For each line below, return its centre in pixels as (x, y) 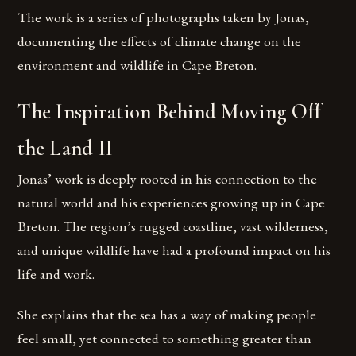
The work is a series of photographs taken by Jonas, (164, 17)
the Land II (66, 149)
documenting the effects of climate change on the (160, 41)
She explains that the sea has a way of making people (167, 315)
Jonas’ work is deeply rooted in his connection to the (168, 179)
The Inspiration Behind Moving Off (170, 112)
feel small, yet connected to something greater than (165, 339)
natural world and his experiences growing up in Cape (172, 203)
